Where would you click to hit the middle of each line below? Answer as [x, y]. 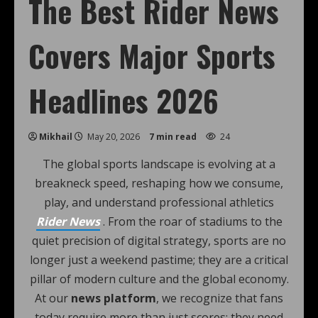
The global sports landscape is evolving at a [159, 164]
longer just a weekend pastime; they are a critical [159, 260]
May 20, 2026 [114, 137]
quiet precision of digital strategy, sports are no [159, 241]
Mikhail [56, 137]
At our [53, 298]
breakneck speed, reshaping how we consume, [159, 183]
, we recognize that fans [220, 298]
